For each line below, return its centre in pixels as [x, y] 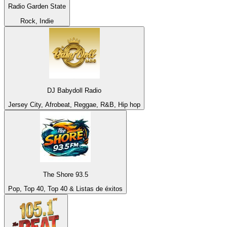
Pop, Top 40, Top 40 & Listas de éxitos [65, 188]
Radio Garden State [37, 7]
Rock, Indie [37, 21]
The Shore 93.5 [65, 174]
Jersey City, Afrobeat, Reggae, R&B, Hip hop [74, 105]
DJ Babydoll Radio [74, 90]
